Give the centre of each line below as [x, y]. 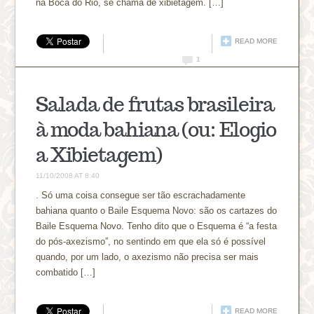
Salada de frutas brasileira [155, 104]
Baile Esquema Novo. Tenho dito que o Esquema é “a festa [157, 226]
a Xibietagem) [99, 154]
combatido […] [66, 272]
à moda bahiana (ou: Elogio [156, 129]
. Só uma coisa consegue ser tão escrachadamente [141, 195]
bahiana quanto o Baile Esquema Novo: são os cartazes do [157, 210]
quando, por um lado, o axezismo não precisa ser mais [148, 257]
